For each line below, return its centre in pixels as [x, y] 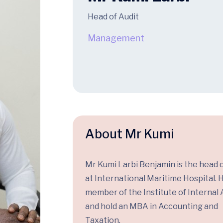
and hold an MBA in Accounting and [151, 206]
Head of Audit [113, 17]
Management [116, 38]
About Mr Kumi [129, 134]
